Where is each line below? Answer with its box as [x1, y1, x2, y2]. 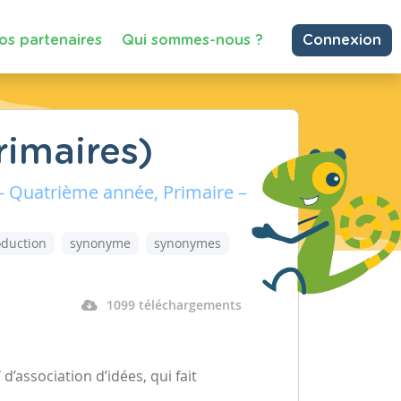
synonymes [154, 235, 221, 252]
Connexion [303, 33, 381, 47]
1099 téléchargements [107, 296, 242, 313]
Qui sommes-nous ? [122, 32, 263, 47]
